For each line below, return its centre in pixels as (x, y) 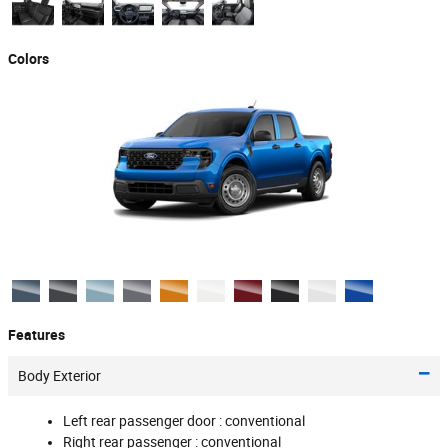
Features (36, 335)
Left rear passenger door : (144, 420)
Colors (28, 58)
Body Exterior (59, 375)
